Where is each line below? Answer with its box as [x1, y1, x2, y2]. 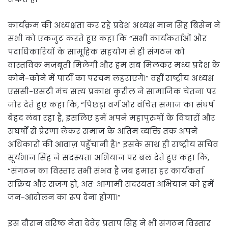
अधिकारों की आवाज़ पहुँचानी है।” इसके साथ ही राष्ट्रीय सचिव [8, 138, 218, 150]
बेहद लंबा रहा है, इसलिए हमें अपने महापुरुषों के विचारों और [8, 112, 215, 123]
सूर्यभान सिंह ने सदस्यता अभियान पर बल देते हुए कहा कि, [8, 152, 209, 163]
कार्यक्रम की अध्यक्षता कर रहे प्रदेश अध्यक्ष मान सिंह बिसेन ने [8, 19, 220, 31]
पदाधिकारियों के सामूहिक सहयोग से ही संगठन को [8, 46, 185, 57]
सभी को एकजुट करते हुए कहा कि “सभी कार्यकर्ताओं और [8, 33, 207, 44]
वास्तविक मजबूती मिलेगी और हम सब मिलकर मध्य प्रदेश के [8, 59, 220, 70]
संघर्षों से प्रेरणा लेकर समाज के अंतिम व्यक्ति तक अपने [8, 125, 197, 136]
